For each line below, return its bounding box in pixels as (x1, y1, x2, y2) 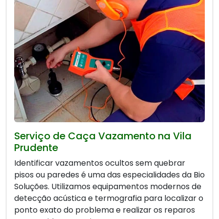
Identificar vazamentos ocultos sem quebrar (14, 157, 185, 169)
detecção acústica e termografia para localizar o (14, 192, 203, 204)
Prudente (14, 140, 58, 154)
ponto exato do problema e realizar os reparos (14, 204, 195, 216)
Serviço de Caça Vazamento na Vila (14, 129, 192, 143)
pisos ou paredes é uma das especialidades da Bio (14, 169, 205, 180)
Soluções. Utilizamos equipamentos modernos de (14, 180, 201, 192)
